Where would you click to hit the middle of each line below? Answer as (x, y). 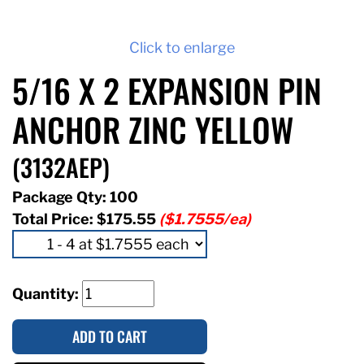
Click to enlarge (182, 47)
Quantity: (47, 293)
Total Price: (54, 219)
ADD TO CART (110, 336)
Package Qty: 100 (75, 197)
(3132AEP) (61, 167)
